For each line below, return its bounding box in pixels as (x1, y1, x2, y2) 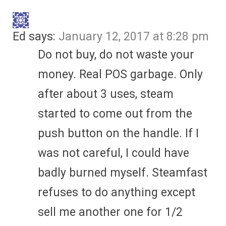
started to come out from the (38, 106, 192, 121)
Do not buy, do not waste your (38, 47, 194, 62)
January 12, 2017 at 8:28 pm (59, 29, 209, 43)
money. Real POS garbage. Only (38, 67, 203, 81)
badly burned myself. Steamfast (38, 165, 207, 180)
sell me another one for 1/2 (38, 205, 183, 219)
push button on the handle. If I (38, 126, 199, 140)
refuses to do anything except (38, 185, 195, 199)
